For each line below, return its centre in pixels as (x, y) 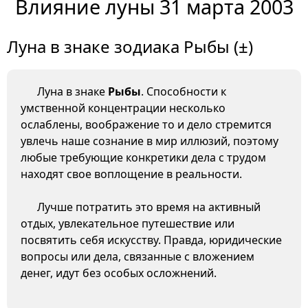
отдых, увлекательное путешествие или (128, 224)
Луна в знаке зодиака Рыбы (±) (130, 47)
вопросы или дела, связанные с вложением (137, 257)
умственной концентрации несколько (123, 108)
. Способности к (184, 92)
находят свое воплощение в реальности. (131, 174)
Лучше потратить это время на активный (149, 207)
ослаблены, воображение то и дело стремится (146, 125)
